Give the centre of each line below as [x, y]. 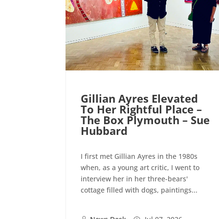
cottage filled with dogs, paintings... [139, 190]
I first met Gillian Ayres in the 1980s [139, 156]
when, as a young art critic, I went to [140, 168]
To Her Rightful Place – [142, 109]
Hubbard [104, 131]
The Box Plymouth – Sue [145, 120]
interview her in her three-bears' [134, 179]
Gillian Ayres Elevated [140, 99]
